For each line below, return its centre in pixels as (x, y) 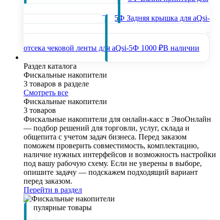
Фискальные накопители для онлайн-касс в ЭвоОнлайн (117, 119)
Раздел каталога (50, 66)
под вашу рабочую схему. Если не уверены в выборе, (113, 163)
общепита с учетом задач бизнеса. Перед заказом (105, 137)
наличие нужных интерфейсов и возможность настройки (120, 154)
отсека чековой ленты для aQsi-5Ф (81, 48)
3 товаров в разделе (56, 84)
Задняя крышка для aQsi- (168, 18)
